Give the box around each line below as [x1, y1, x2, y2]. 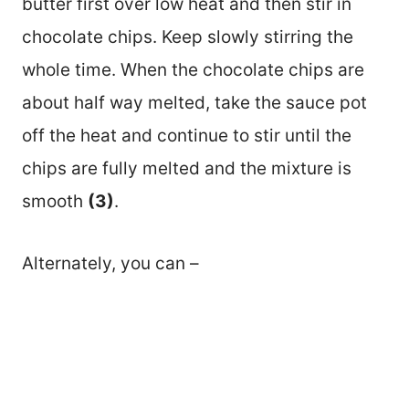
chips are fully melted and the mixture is [22, 157, 351, 179]
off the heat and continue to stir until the [22, 124, 351, 146]
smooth [22, 190, 88, 212]
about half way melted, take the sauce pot [22, 91, 367, 113]
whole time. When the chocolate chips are [22, 58, 364, 80]
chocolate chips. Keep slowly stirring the [22, 26, 353, 47]
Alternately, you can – [22, 252, 199, 274]
